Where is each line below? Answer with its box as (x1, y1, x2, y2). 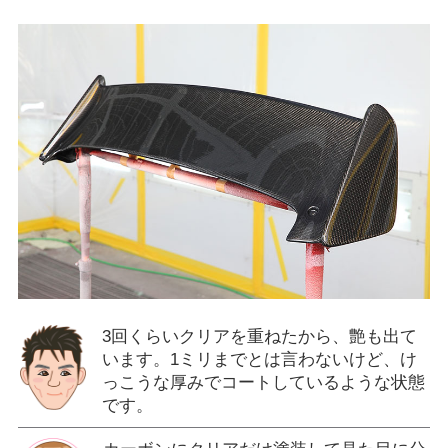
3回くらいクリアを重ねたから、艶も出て (101, 327, 417, 347)
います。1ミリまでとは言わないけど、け (101, 350, 417, 370)
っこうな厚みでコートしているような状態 (101, 373, 425, 393)
